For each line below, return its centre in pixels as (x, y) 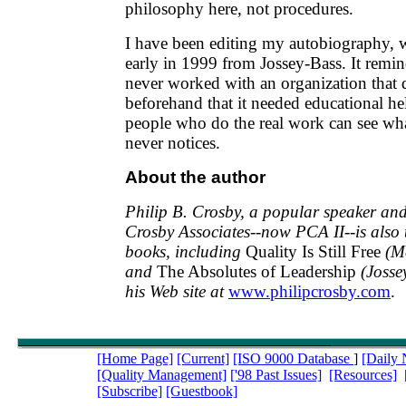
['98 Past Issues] (276, 375)
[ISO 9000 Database (293, 358)
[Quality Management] (162, 375)
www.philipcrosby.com (309, 291)
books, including (183, 251)
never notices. (173, 143)
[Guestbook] (202, 391)
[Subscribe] (130, 391)
